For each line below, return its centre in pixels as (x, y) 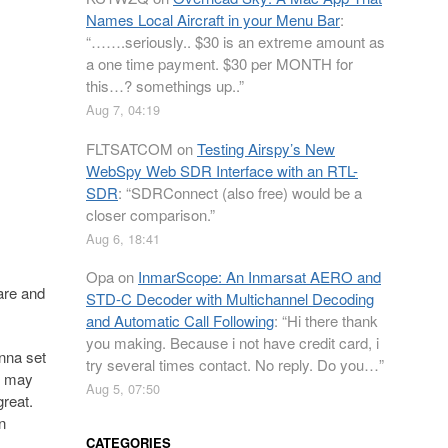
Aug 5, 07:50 (123, 388)
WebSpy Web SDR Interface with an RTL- (222, 170)
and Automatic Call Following (180, 320)
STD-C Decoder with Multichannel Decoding (230, 298)
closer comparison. (148, 214)
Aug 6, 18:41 (123, 238)
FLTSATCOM (129, 148)
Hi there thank (332, 320)
